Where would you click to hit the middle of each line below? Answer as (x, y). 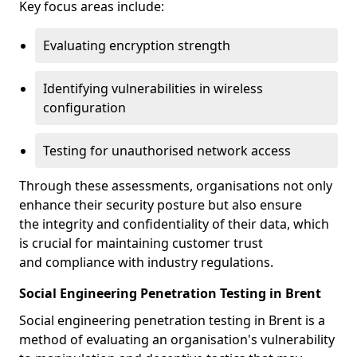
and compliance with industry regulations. (146, 262)
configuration (84, 108)
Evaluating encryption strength (137, 45)
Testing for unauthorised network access (167, 151)
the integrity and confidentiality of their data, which (174, 224)
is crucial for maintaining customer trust (141, 243)
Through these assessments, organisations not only (176, 186)
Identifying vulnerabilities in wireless (153, 88)
